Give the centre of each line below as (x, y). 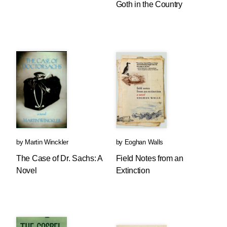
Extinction (133, 171)
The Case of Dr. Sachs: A (59, 158)
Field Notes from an (149, 158)
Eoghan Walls (144, 142)
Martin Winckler (47, 142)
